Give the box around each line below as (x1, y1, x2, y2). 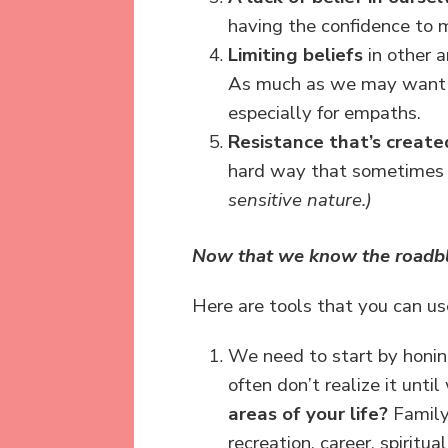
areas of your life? (228, 400, 388, 427)
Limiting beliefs (228, 41, 363, 68)
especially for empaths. (228, 99, 421, 126)
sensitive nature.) (228, 186, 372, 213)
